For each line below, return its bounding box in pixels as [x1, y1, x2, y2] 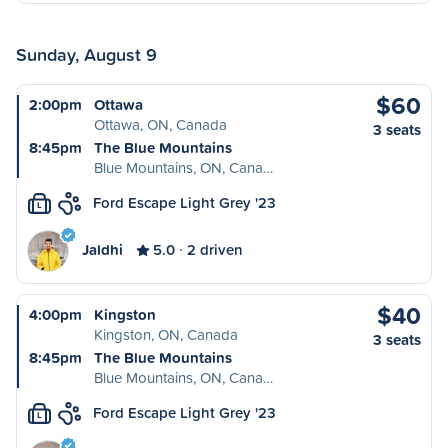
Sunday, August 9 [16, 41, 157, 67]
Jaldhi [82, 239, 123, 260]
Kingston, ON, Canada [94, 324, 238, 345]
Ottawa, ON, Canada [94, 114, 227, 135]
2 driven [187, 239, 243, 260]
